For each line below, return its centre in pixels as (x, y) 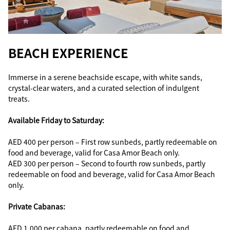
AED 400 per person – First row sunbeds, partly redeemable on (113, 142)
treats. (19, 99)
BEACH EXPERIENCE (68, 53)
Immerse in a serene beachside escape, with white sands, (105, 77)
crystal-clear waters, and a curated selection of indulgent (104, 88)
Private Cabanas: (37, 206)
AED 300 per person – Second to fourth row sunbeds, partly (107, 163)
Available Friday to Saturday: (56, 120)
